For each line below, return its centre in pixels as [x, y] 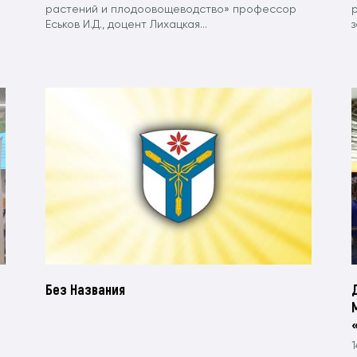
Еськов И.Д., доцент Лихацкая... [127, 24]
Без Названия [86, 290]
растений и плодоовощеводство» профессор [171, 9]
